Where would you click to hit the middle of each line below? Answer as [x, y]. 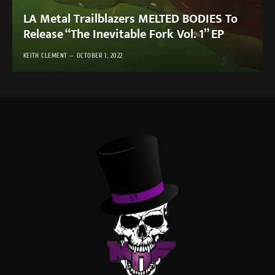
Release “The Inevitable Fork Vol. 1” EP [123, 35]
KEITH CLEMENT [45, 56]
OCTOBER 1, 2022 [99, 56]
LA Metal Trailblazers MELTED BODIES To [130, 19]
